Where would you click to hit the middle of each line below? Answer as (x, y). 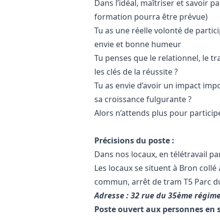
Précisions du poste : (134, 140)
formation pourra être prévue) (151, 17)
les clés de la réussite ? (136, 72)
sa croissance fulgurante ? (143, 99)
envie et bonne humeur (138, 44)
